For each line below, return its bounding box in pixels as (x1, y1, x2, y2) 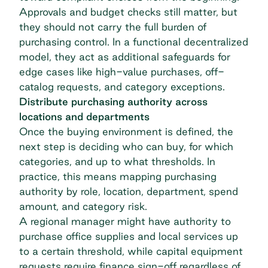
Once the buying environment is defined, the (19, 126, 233, 138)
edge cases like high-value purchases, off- (19, 66, 224, 78)
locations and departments (19, 111, 150, 123)
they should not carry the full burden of (19, 21, 206, 33)
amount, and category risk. (19, 200, 147, 212)
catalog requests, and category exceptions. (19, 81, 225, 93)
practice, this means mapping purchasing (19, 170, 217, 182)
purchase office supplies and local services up (19, 230, 238, 242)
